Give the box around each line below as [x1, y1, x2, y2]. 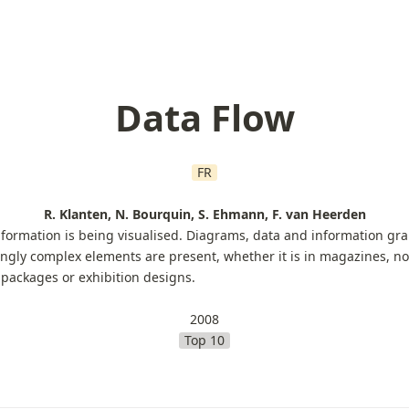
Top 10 [184, 330, 225, 349]
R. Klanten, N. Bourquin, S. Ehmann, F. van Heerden [43, 205, 366, 223]
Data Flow [114, 92, 295, 142]
